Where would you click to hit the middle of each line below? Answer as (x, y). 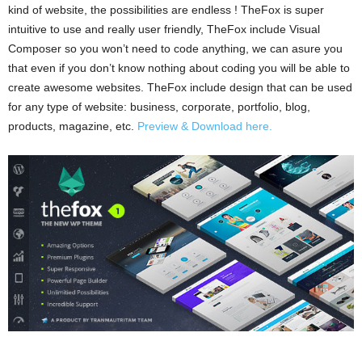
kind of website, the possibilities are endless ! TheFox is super (166, 10)
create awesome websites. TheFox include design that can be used (180, 88)
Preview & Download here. (205, 126)
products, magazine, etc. (73, 126)
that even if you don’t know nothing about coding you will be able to (179, 68)
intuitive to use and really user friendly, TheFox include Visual (164, 29)
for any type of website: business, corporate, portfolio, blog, (159, 107)
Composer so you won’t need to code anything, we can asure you (175, 49)
